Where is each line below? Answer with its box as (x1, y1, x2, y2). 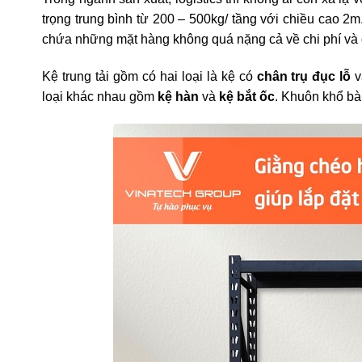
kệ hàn (158, 89, 199, 103)
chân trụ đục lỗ (256, 69, 351, 83)
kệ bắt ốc (219, 89, 275, 103)
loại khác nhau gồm (42, 89, 158, 103)
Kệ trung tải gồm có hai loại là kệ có (42, 69, 257, 83)
